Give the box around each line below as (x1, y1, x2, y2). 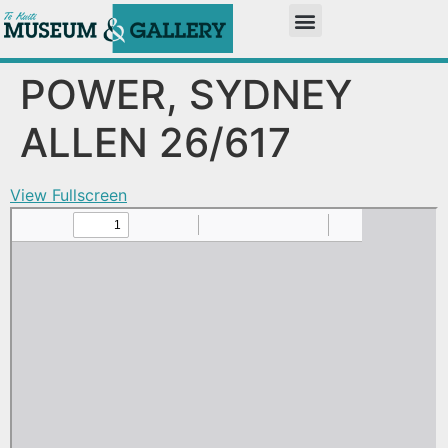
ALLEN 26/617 (20, 117, 291, 167)
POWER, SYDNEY (20, 69, 352, 119)
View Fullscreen (10, 184, 127, 205)
